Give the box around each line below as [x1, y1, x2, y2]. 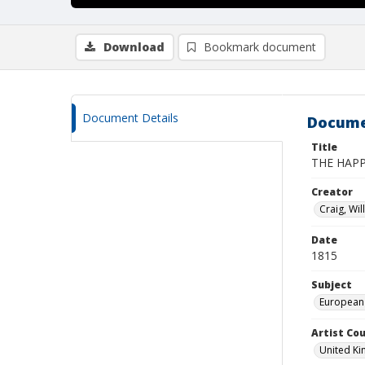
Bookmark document [204, 39, 316, 55]
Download [103, 39, 165, 55]
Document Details [82, 110, 178, 125]
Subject [311, 278, 352, 292]
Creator [311, 185, 353, 199]
